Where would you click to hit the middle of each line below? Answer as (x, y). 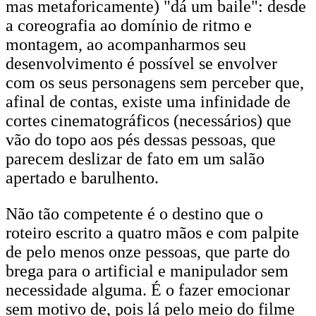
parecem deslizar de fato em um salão (135, 159)
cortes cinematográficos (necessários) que (148, 121)
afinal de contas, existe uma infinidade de (148, 102)
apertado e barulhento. (82, 178)
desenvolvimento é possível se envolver (141, 63)
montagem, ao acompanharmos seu (126, 44)
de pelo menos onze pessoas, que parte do (148, 252)
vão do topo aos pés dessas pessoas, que (141, 140)
